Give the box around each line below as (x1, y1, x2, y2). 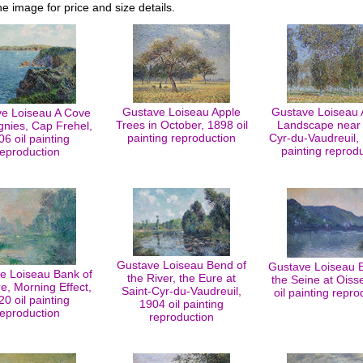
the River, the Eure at (127, 271, 236, 284)
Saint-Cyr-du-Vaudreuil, (122, 284, 241, 297)
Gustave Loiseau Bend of (117, 258, 246, 271)
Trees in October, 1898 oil (115, 118, 248, 131)
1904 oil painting (139, 297, 224, 310)
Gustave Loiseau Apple (122, 105, 241, 118)
